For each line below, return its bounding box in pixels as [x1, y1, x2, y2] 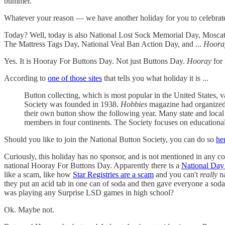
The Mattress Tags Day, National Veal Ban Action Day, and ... [4, 39, 203, 48]
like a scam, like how [4, 170, 73, 179]
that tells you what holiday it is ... [102, 73, 208, 82]
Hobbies [121, 99, 147, 108]
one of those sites [48, 73, 102, 82]
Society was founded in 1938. [24, 99, 121, 108]
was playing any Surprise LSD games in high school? [4, 188, 174, 197]
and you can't [154, 170, 200, 179]
